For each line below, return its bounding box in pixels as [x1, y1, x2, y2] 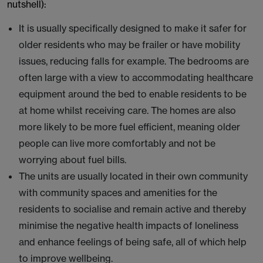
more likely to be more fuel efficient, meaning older [19, 121, 240, 133]
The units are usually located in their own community [19, 170, 248, 182]
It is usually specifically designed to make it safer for [19, 22, 247, 34]
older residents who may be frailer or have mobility [19, 39, 240, 50]
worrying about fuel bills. [19, 154, 126, 166]
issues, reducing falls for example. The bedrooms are [19, 55, 249, 67]
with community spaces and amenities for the [19, 187, 217, 198]
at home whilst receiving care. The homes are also [19, 104, 236, 116]
